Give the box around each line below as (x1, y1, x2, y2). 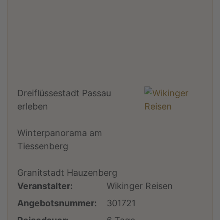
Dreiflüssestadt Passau (17, 87, 111, 98)
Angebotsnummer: (17, 197, 97, 208)
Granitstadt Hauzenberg (17, 167, 118, 178)
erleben (17, 101, 49, 111)
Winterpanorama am (17, 127, 103, 138)
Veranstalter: (17, 180, 73, 191)
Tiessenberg (17, 140, 69, 151)
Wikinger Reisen (107, 180, 173, 191)
